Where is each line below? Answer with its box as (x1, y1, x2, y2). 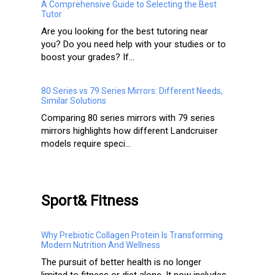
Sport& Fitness (41, 192, 138, 210)
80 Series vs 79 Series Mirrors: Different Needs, (41, 86, 223, 96)
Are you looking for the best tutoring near (41, 26, 208, 37)
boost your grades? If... (41, 52, 134, 63)
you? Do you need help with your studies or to (41, 39, 226, 50)
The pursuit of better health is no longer (41, 257, 201, 268)
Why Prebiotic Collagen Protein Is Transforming (41, 230, 223, 241)
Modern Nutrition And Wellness (41, 240, 160, 250)
